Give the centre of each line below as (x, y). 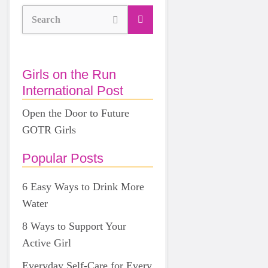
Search (46, 19)
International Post (73, 91)
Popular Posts (63, 158)
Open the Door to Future (76, 113)
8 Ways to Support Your (74, 226)
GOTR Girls (49, 130)
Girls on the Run (69, 74)
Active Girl (47, 243)
